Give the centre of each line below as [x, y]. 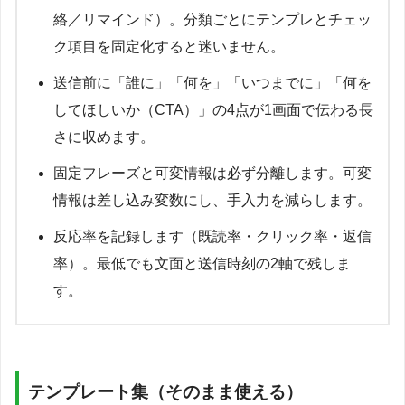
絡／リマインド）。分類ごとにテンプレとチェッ [212, 19]
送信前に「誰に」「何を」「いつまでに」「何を [212, 83]
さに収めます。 [104, 137]
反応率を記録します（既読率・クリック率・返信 [212, 236]
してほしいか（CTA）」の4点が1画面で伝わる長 [213, 110]
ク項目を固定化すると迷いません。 [169, 47]
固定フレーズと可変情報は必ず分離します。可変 [212, 173]
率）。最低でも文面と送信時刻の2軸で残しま [202, 264]
